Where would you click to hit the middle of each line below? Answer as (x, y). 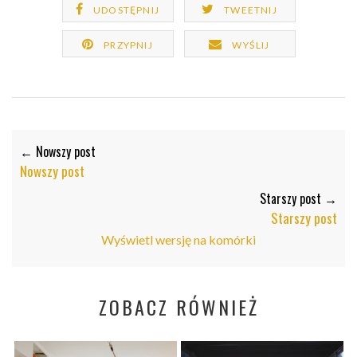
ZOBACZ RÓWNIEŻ (178, 307)
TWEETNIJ (251, 10)
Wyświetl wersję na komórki (178, 240)
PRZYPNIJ (128, 45)
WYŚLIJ (251, 45)
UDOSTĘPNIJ (126, 10)
